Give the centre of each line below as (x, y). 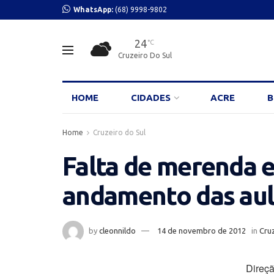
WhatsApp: (94, 9)
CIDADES (151, 98)
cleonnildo (117, 230)
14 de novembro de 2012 (202, 230)
